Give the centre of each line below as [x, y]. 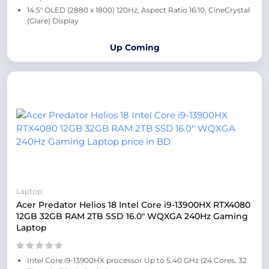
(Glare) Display [53, 21]
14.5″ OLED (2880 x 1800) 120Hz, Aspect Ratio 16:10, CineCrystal [138, 10]
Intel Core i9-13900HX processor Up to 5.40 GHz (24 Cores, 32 [137, 260]
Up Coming [134, 47]
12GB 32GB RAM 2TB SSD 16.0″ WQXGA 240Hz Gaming [132, 216]
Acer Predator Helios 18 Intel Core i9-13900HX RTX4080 [133, 205]
